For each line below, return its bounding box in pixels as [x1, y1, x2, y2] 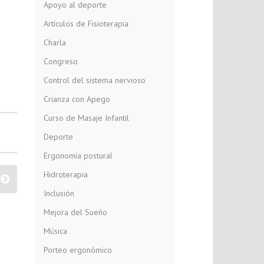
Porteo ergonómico [43, 245, 112, 255]
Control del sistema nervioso [43, 75, 146, 85]
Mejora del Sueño [43, 207, 107, 217]
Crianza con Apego [43, 94, 110, 104]
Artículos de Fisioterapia [43, 18, 128, 29]
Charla [43, 37, 66, 48]
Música [43, 226, 67, 236]
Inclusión [43, 188, 74, 199]
